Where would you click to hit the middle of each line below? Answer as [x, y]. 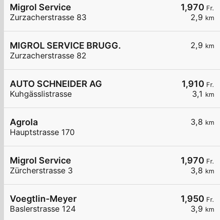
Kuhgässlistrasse [41, 94]
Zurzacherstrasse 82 [48, 56]
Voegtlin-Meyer [43, 199]
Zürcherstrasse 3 [41, 171]
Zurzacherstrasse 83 [48, 17]
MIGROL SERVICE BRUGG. [65, 46]
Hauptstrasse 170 [42, 132]
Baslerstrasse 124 [43, 209]
